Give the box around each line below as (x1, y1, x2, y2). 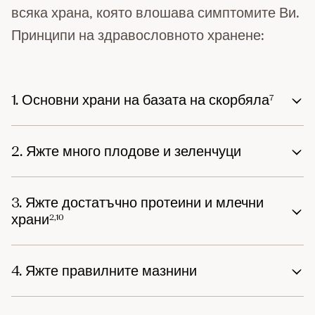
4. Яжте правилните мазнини (11, 262, 197, 280)
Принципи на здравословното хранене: (11, 26, 264, 44)
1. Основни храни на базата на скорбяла (11, 91, 269, 109)
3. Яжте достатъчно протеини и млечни (11, 193, 264, 212)
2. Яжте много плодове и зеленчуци (11, 142, 241, 160)
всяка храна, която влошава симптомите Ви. (11, 4, 300, 22)
